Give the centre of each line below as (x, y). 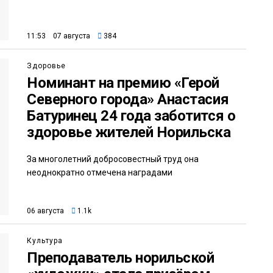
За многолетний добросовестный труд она (113, 159)
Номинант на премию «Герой (123, 83)
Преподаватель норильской (121, 258)
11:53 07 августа (58, 36)
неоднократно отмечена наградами (100, 172)
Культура (45, 241)
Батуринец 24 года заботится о (131, 115)
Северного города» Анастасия (128, 99)
